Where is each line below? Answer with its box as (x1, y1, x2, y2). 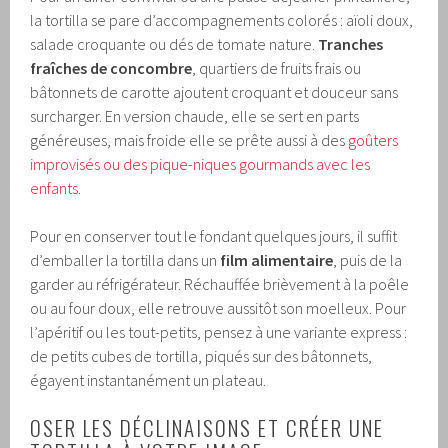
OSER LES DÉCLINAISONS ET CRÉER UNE (30, 412, 385, 444)
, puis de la (333, 250, 403, 271)
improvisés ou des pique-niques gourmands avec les (30, 154, 371, 175)
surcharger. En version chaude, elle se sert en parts (30, 106, 360, 127)
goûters (348, 130, 399, 151)
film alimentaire (220, 250, 334, 271)
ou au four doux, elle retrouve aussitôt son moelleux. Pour (30, 298, 407, 319)
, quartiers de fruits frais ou (192, 58, 362, 79)
